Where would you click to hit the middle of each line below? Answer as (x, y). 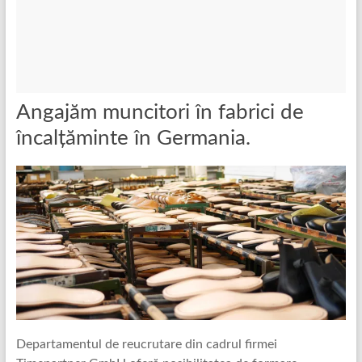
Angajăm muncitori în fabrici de (160, 112)
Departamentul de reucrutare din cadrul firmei (146, 344)
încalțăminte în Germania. (133, 138)
